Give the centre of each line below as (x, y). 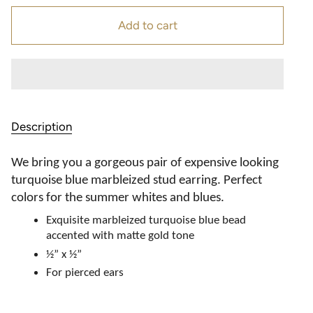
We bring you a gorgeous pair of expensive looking (145, 163)
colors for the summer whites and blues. (118, 198)
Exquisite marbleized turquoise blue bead (146, 221)
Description (42, 127)
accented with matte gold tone (120, 236)
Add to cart (147, 26)
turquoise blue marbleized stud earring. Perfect (137, 180)
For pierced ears (85, 272)
